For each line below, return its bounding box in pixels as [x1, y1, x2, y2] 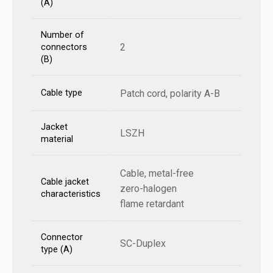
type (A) [41, 244, 73, 255]
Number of [41, 29, 84, 40]
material [41, 133, 73, 144]
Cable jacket [41, 176, 89, 187]
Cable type [41, 87, 82, 98]
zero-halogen [120, 182, 177, 194]
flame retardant [120, 197, 184, 210]
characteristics [41, 188, 101, 199]
